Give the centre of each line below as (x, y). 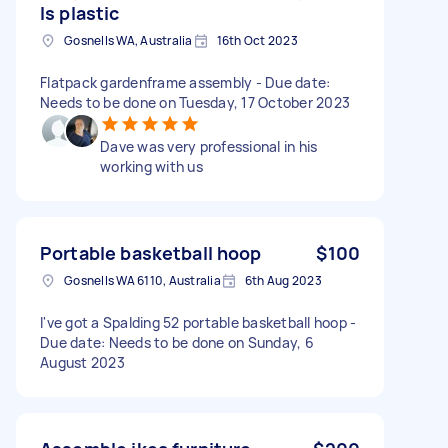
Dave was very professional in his (209, 146)
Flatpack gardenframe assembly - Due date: (185, 82)
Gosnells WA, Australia (128, 40)
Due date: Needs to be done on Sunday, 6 (177, 342)
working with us (151, 166)
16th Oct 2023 (257, 40)
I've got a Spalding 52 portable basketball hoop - (198, 322)
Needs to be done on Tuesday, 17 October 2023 (195, 102)
